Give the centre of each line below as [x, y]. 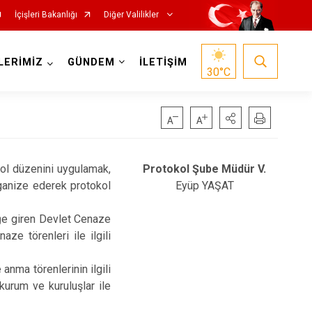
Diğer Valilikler [132, 15]
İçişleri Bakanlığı [46, 15]
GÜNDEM [91, 62]
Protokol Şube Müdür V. [205, 169]
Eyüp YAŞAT [204, 186]
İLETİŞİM [163, 62]
